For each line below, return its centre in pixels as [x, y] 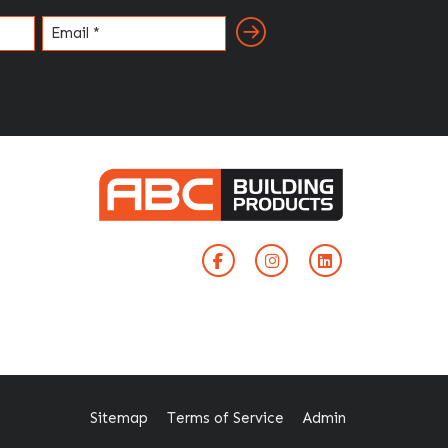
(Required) [76, 52]
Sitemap [118, 417]
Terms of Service [225, 417]
